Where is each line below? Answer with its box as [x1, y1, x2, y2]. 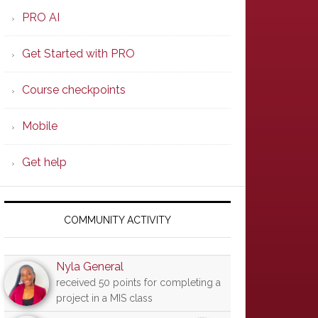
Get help [22, 155, 67, 169]
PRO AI [22, 11, 60, 24]
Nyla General [56, 260, 124, 273]
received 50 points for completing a [56, 277, 221, 288]
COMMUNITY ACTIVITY [64, 214, 171, 226]
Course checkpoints [22, 83, 126, 97]
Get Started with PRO [22, 47, 135, 60]
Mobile [22, 119, 57, 133]
